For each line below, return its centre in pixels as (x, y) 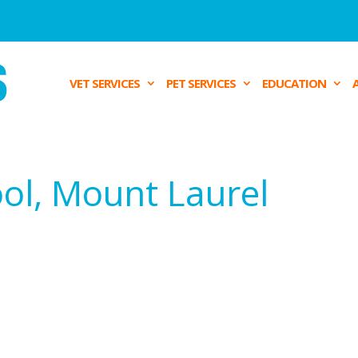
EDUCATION (294, 83)
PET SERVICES (201, 83)
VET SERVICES (105, 83)
